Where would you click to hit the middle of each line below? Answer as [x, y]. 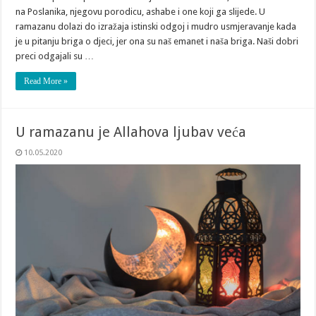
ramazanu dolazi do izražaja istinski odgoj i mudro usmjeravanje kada [156, 27]
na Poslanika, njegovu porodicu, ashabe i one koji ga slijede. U [141, 12]
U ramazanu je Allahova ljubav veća [131, 132]
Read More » [46, 81]
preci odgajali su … [55, 56]
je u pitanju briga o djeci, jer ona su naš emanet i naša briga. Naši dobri [157, 42]
